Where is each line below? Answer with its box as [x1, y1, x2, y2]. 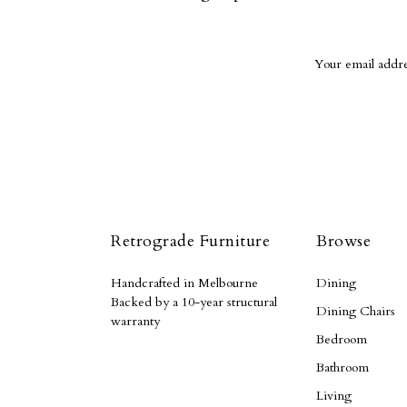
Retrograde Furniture [111, 230, 270, 253]
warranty [111, 313, 160, 330]
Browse [316, 230, 371, 253]
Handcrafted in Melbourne [111, 274, 258, 292]
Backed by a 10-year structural [111, 293, 277, 311]
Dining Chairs [316, 303, 395, 320]
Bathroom [316, 359, 369, 376]
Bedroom [316, 331, 367, 348]
